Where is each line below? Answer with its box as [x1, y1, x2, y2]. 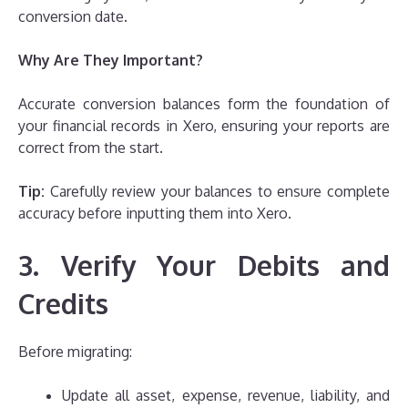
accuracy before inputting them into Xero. [18, 204, 291, 223]
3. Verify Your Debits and [18, 248, 390, 283]
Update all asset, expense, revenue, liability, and [62, 386, 390, 405]
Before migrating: [18, 342, 132, 362]
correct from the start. [18, 138, 163, 158]
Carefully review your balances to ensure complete [45, 182, 390, 201]
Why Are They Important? [18, 51, 203, 70]
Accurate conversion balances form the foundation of [18, 95, 390, 114]
